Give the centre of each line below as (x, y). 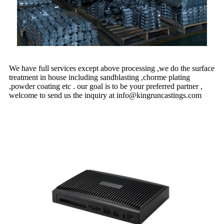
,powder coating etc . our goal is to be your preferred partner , (106, 86)
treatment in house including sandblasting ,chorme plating (99, 77)
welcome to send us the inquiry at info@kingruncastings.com (105, 95)
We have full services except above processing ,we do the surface (112, 68)
